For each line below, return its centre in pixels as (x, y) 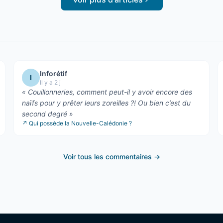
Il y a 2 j (50, 82)
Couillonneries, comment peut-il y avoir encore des (110, 92)
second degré (45, 113)
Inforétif (53, 73)
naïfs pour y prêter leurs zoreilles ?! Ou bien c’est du (106, 103)
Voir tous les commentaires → (111, 156)
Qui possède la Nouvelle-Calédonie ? (80, 123)
